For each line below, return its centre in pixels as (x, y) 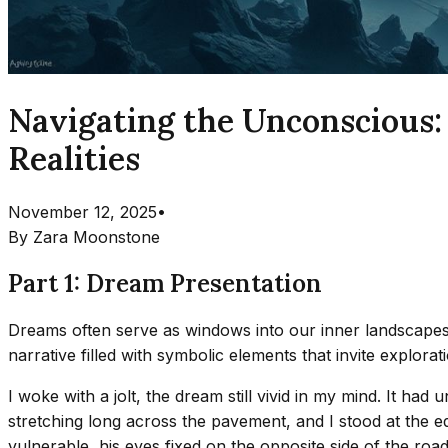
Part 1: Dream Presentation (165, 283)
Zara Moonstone (96, 236)
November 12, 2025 (82, 211)
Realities (74, 159)
